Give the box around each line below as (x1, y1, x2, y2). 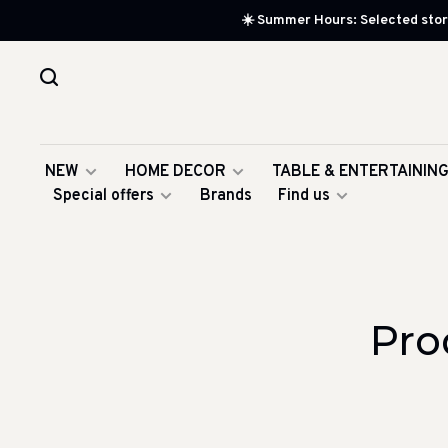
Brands (200, 186, 252, 206)
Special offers (53, 186, 154, 206)
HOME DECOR (125, 162, 226, 182)
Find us (278, 186, 330, 206)
